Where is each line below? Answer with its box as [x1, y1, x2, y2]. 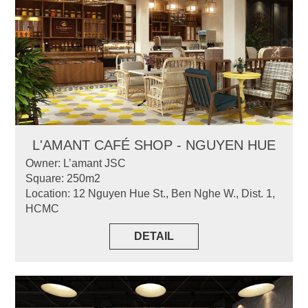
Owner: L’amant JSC [25, 157, 126, 170]
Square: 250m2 [25, 173, 101, 185]
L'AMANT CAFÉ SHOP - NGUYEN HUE [32, 137, 276, 153]
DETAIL [134, 230, 174, 243]
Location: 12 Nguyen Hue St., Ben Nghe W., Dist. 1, [25, 188, 276, 200]
